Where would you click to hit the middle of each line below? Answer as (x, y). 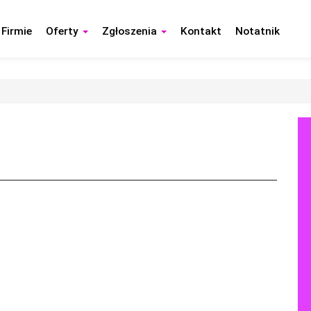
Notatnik (258, 31)
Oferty (64, 31)
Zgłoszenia (131, 31)
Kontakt (201, 31)
